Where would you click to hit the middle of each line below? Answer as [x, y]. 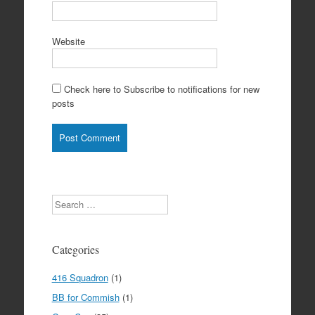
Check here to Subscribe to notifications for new [160, 89]
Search [65, 200]
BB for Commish [85, 297]
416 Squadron [80, 277]
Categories [75, 249]
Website [68, 41]
